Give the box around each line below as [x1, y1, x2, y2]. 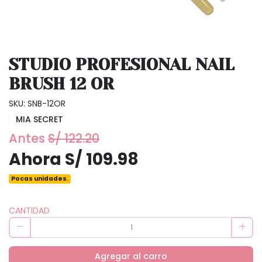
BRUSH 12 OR [9, 74, 114, 94]
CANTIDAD [9, 205, 50, 217]
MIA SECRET [15, 113, 63, 125]
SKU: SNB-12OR [9, 97, 65, 109]
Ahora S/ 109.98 [9, 148, 139, 171]
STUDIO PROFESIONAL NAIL [9, 54, 235, 74]
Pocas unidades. [11, 174, 69, 184]
